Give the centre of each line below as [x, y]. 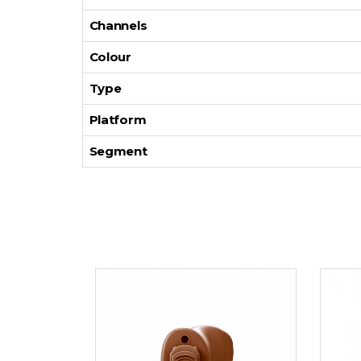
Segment [118, 151]
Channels [118, 25]
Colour [110, 56]
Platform [118, 119]
